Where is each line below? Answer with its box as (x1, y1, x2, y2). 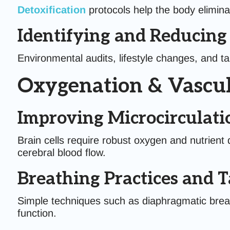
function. (17, 207, 56, 219)
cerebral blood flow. (17, 147, 106, 158)
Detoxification (17, 4, 86, 15)
